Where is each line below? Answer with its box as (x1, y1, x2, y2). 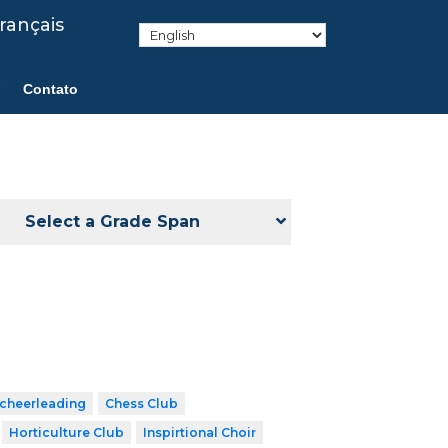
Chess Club (104, 395, 178, 411)
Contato (23, 80, 78, 97)
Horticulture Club (8, 424, 124, 440)
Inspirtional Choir (142, 424, 256, 440)
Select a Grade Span (25, 211, 201, 231)
